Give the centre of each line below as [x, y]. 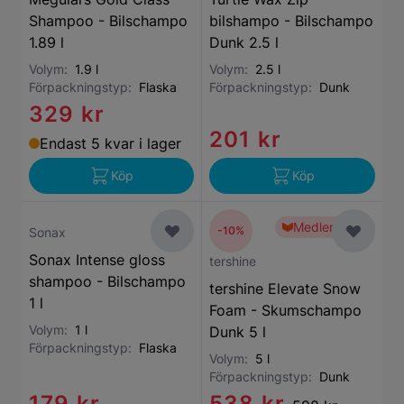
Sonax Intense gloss [97, 260]
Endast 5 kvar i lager [110, 143]
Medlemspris [331, 227]
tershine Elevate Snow [285, 289]
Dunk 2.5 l [244, 42]
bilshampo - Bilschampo [291, 21]
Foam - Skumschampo [285, 310]
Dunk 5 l [238, 332]
